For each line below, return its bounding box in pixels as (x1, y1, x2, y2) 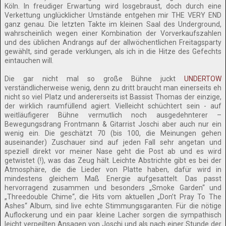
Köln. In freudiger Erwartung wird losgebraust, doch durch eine (5, 2, 221, 10)
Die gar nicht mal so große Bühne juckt (5, 75, 184, 83)
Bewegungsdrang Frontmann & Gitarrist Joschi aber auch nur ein (5, 120, 221, 128)
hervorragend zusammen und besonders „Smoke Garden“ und (5, 184, 221, 192)
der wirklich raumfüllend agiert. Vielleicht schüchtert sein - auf (5, 102, 221, 110)
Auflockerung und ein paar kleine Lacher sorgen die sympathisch (5, 211, 221, 219)
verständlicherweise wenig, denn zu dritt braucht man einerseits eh (5, 84, 221, 92)
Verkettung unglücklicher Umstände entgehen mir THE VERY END (5, 11, 221, 19)
